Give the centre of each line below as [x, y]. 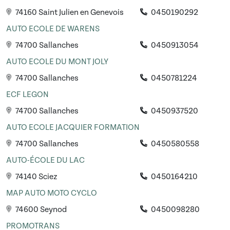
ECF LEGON [27, 95]
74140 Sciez [36, 177]
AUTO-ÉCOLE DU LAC [45, 160]
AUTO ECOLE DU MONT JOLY [57, 62]
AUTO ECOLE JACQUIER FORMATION [73, 128]
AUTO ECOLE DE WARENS [53, 29]
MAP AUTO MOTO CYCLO [52, 193]
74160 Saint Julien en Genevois [69, 13]
